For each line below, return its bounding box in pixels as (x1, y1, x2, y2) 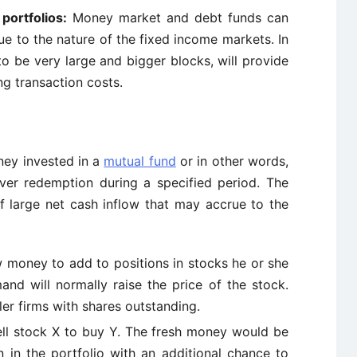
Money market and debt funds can (66, 10, 288, 25)
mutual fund (104, 153, 176, 169)
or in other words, (175, 153, 288, 169)
